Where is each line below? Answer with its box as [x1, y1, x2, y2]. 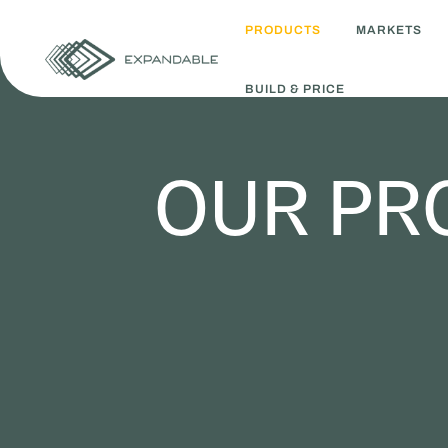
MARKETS [355, 22, 422, 37]
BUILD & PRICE [245, 82, 346, 97]
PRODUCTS [245, 22, 322, 37]
